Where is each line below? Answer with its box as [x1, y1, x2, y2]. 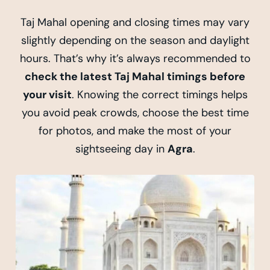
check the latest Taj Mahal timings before [25, 69, 245, 84]
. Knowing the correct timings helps [71, 87, 248, 102]
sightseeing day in [75, 142, 168, 157]
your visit [22, 87, 72, 102]
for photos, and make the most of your [39, 124, 231, 139]
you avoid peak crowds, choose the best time [21, 105, 249, 121]
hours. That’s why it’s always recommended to [19, 51, 251, 66]
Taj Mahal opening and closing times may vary [20, 15, 250, 30]
